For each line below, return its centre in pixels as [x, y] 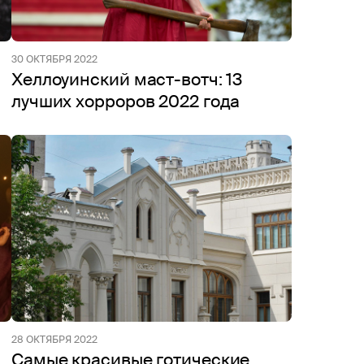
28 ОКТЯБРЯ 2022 [54, 340]
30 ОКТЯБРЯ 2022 [54, 59]
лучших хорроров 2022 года [126, 102]
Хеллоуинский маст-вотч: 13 [127, 80]
